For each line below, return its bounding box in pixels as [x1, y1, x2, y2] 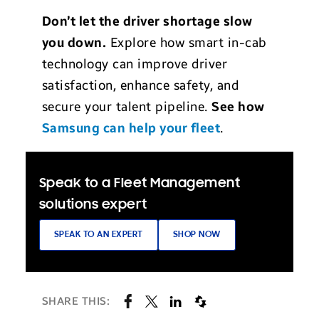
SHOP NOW [172, 230, 221, 240]
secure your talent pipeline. [41, 99, 212, 115]
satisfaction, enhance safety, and [41, 78, 239, 94]
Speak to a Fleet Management [38, 177, 241, 192]
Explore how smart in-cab [106, 35, 267, 51]
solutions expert [38, 198, 147, 213]
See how [211, 99, 265, 115]
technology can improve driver [41, 56, 228, 73]
